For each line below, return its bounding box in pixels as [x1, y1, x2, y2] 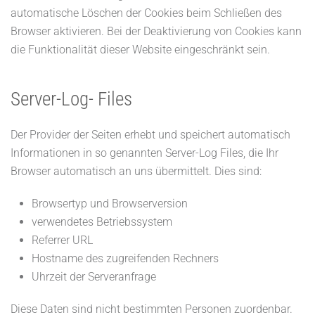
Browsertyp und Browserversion [32, 197, 188, 210]
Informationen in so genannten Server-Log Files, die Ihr [11, 146, 278, 160]
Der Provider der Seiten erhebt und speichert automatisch [11, 128, 290, 141]
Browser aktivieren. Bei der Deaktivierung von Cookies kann [11, 25, 302, 38]
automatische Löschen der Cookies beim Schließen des [11, 6, 282, 20]
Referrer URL [32, 233, 93, 247]
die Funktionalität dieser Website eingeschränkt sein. [11, 43, 270, 56]
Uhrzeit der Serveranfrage [32, 270, 156, 283]
